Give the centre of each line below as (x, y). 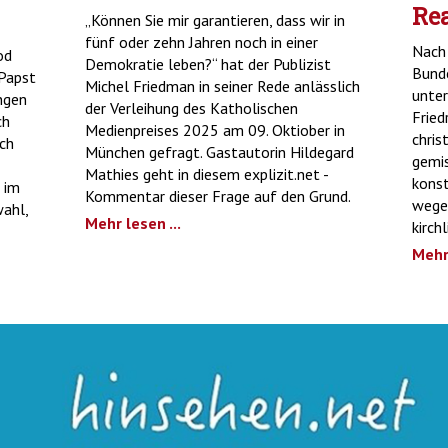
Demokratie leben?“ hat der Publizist (208, 63)
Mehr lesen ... (133, 222)
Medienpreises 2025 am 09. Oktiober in (215, 129)
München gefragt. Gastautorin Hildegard (220, 151)
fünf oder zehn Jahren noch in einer (202, 41)
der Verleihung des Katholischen (192, 107)
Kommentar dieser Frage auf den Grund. (218, 195)
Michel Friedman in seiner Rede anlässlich (223, 85)
